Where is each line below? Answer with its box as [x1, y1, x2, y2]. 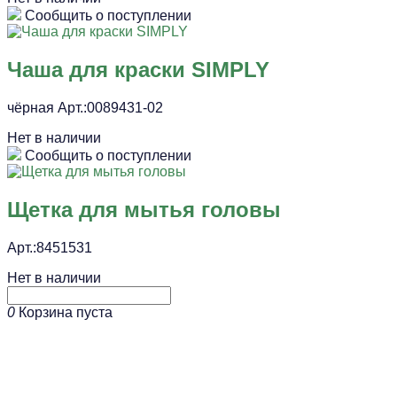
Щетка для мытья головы [7, 197, 281, 222]
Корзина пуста [19, 304, 113, 320]
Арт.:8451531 [7, 239, 92, 255]
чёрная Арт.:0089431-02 [7, 99, 163, 115]
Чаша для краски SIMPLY [7, 57, 269, 82]
